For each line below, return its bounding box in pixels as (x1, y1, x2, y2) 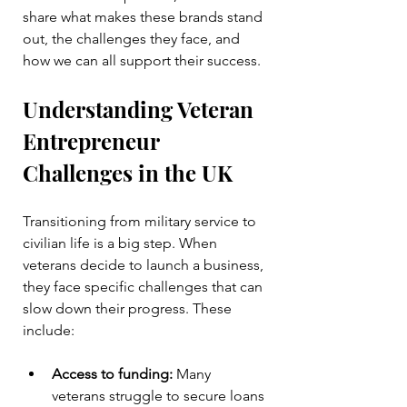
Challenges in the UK (23, 158, 233, 188)
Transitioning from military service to (23, 213, 260, 231)
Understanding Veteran (23, 94, 259, 124)
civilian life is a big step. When (23, 234, 221, 253)
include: (23, 322, 74, 340)
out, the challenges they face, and (23, 30, 243, 48)
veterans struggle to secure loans (52, 387, 268, 405)
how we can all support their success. (23, 52, 261, 70)
